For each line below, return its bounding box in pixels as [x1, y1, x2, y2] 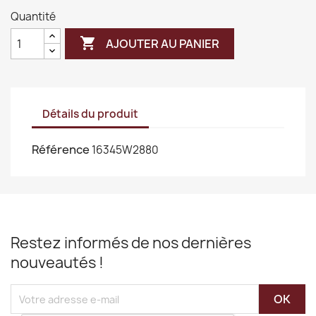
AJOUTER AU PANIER [106, 35, 220, 51]
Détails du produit [42, 106, 138, 121]
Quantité [11, 9, 56, 24]
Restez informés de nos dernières [11, 233, 251, 253]
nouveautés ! [11, 253, 104, 273]
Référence [32, 142, 90, 157]
